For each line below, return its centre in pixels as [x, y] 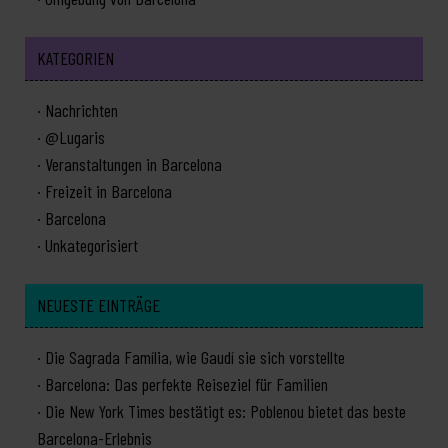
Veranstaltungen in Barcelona [133, 164]
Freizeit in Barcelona [108, 191]
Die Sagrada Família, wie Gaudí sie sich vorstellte [195, 357]
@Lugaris [75, 137]
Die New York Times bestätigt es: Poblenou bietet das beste [225, 411]
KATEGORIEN [75, 58]
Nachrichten [81, 110]
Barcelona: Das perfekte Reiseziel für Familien [186, 384]
